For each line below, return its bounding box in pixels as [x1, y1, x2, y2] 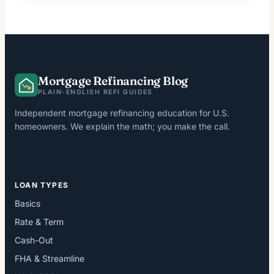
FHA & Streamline [15, 253, 84, 264]
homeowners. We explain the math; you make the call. [15, 121, 230, 132]
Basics [15, 198, 40, 209]
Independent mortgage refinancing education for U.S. [15, 108, 229, 119]
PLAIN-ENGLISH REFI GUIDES [38, 88, 153, 97]
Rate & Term [15, 217, 64, 228]
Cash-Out [15, 235, 53, 246]
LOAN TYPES [15, 180, 68, 190]
